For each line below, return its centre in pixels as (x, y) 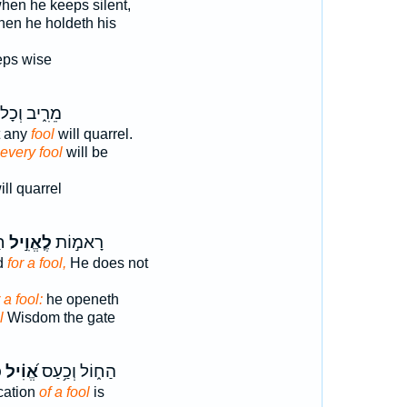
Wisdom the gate (59, 318)
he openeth (80, 299)
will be (85, 152)
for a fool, (36, 263)
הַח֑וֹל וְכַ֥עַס (77, 372)
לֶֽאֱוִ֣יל (28, 243)
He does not (107, 263)
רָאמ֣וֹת (77, 243)
